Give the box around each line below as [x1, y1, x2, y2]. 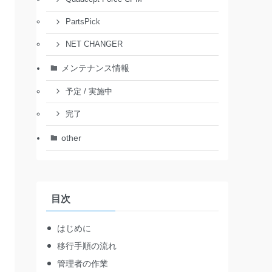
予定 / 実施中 [65, 87, 112, 96]
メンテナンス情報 [61, 63, 129, 73]
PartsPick [65, 18, 100, 27]
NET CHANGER [65, 40, 123, 49]
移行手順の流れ [56, 241, 117, 251]
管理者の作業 [56, 259, 108, 269]
